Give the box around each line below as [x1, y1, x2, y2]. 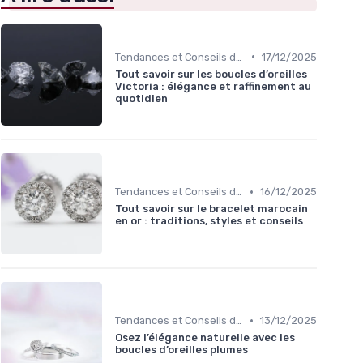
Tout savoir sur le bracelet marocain [115, 203, 308, 216]
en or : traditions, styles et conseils [115, 215, 303, 228]
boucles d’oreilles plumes [115, 344, 248, 357]
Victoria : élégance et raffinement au [115, 79, 311, 92]
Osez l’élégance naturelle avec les [115, 331, 295, 344]
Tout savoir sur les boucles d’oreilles [115, 67, 307, 80]
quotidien [115, 92, 168, 105]
